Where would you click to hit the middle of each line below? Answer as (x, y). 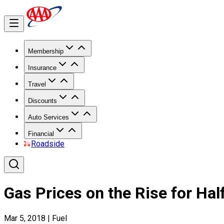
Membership (46, 51)
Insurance (42, 68)
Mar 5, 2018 (25, 218)
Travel (37, 84)
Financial (41, 134)
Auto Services (48, 117)
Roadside (48, 144)
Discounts (42, 101)
